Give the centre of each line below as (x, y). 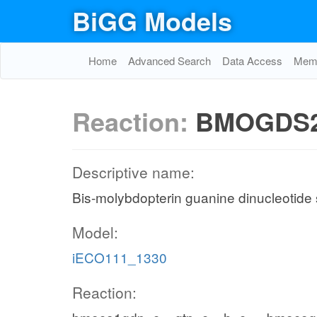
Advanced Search (169, 60)
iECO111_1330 (120, 257)
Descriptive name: (133, 172)
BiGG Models (152, 21)
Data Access (252, 60)
